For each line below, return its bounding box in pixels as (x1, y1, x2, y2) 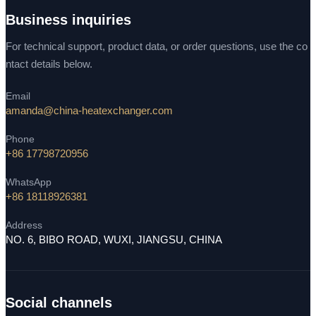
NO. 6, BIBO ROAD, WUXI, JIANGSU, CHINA (6, 233, 222, 246)
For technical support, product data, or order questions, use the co (6, 40, 308, 53)
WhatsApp (6, 176, 51, 188)
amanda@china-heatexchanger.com (6, 104, 173, 117)
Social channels (6, 295, 112, 311)
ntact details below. (6, 58, 92, 71)
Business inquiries (6, 12, 131, 28)
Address (6, 219, 42, 231)
